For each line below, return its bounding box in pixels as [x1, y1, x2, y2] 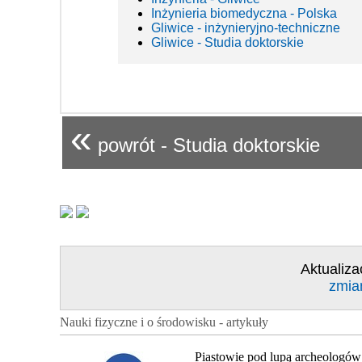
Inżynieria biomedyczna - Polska [151, 6, 337, 21]
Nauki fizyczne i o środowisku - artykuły [60, 315, 268, 330]
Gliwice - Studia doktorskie [151, 36, 304, 50]
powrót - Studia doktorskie [92, 134, 320, 157]
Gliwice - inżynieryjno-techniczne [151, 21, 340, 36]
